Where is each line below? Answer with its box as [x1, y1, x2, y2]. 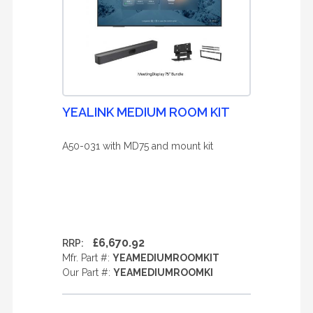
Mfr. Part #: [62, 252, 112, 263]
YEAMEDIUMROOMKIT [112, 252, 219, 263]
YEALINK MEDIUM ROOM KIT [62, 105, 230, 119]
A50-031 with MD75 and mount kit [62, 140, 213, 152]
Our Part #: [62, 267, 113, 278]
